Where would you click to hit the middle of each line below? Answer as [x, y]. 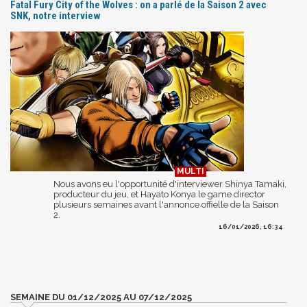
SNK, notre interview [56, 15]
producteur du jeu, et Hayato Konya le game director [159, 194]
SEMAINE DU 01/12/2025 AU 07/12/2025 [101, 297]
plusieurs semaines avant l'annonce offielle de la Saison [166, 204]
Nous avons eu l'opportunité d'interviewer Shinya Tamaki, [170, 184]
